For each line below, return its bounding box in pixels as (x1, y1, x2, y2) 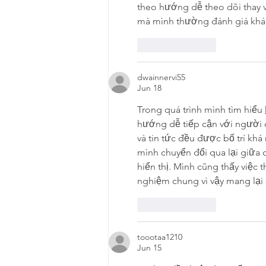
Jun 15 (137, 242, 161, 254)
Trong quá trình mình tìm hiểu (137, 104, 265, 116)
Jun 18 (137, 83, 161, 94)
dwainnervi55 (137, 72, 185, 83)
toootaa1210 (137, 232, 182, 243)
